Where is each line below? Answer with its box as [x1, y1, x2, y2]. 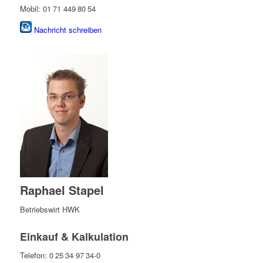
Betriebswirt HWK [19, 204, 80, 215]
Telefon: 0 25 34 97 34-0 [19, 249, 100, 261]
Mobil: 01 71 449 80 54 [19, 2, 96, 14]
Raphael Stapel [19, 181, 104, 199]
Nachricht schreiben [33, 24, 102, 36]
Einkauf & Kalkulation [19, 229, 129, 245]
